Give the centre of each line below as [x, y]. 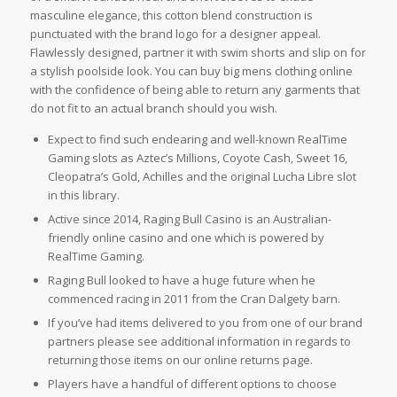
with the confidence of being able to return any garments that [195, 90]
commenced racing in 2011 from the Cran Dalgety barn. [194, 299]
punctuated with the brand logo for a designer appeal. [175, 34]
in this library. [83, 195]
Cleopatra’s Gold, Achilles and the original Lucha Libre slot [202, 177]
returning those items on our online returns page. [180, 360]
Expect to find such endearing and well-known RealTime [197, 140]
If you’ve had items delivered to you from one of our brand [205, 323]
